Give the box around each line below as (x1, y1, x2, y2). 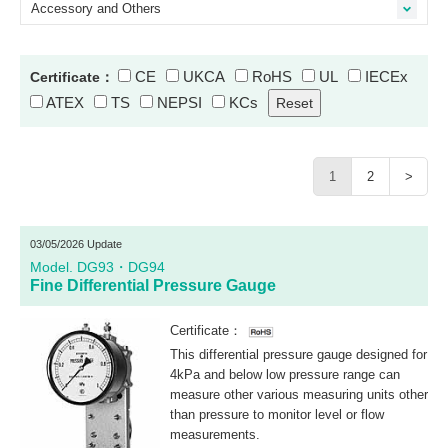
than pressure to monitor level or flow (170, 406, 384, 422)
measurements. (170, 426, 260, 442)
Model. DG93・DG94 (30, 259, 165, 275)
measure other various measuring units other (170, 386, 428, 402)
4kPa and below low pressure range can (170, 366, 400, 382)
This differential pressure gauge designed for (170, 346, 427, 362)
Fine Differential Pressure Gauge (30, 277, 276, 294)
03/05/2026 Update (30, 238, 122, 250)
